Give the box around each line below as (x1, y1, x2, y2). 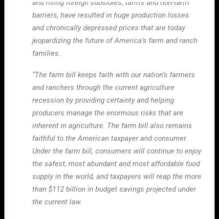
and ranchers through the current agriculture (32, 83, 175, 92)
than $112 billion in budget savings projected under (32, 185, 196, 194)
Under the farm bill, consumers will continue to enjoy (32, 147, 201, 155)
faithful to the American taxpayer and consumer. (32, 134, 188, 143)
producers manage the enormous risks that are (32, 109, 183, 117)
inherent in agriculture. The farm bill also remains (32, 121, 192, 130)
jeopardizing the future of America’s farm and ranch (32, 36, 197, 45)
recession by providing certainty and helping (32, 96, 174, 105)
